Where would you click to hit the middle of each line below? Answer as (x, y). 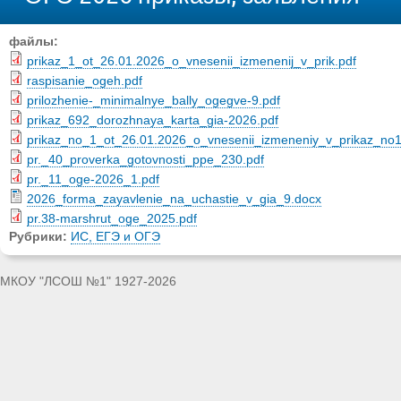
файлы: (35, 42)
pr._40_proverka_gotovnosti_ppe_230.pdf (145, 160)
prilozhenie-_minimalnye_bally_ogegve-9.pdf (154, 101)
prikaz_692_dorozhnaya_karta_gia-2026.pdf (153, 121)
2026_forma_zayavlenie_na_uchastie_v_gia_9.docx (174, 200)
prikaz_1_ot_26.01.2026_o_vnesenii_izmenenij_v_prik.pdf (192, 62)
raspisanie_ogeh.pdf (85, 81)
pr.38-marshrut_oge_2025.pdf (112, 219)
